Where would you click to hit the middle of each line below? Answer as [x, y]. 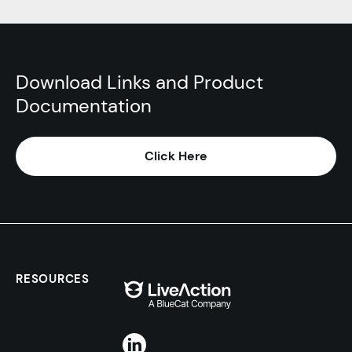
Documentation [84, 106]
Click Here [176, 156]
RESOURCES [53, 279]
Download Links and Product [139, 82]
